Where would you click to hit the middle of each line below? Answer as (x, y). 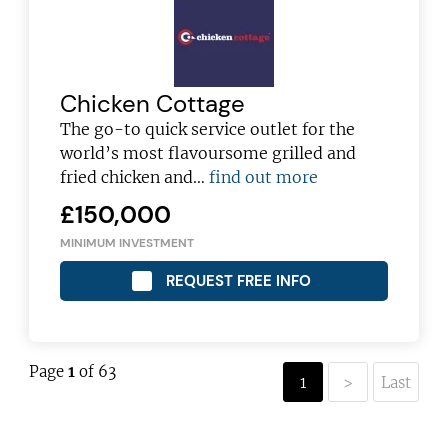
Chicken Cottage (153, 103)
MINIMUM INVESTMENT (127, 243)
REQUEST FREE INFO (238, 281)
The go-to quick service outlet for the (208, 129)
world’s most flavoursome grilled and (208, 153)
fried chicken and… (135, 177)
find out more (264, 177)
